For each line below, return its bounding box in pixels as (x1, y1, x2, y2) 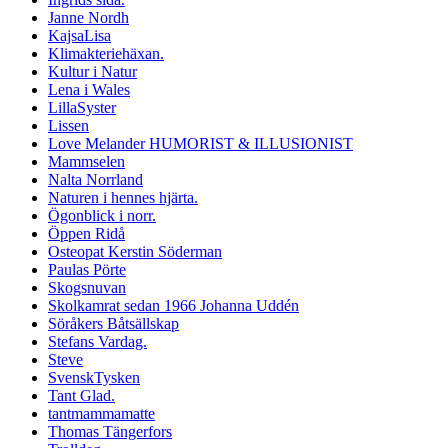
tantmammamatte (48, 404, 155, 422)
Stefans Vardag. (48, 332, 147, 350)
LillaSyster (48, 98, 116, 116)
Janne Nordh (48, 8, 129, 26)
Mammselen (48, 152, 125, 170)
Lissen (48, 116, 89, 134)
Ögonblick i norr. (48, 206, 156, 224)
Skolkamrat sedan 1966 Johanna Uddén (48, 296, 299, 314)
